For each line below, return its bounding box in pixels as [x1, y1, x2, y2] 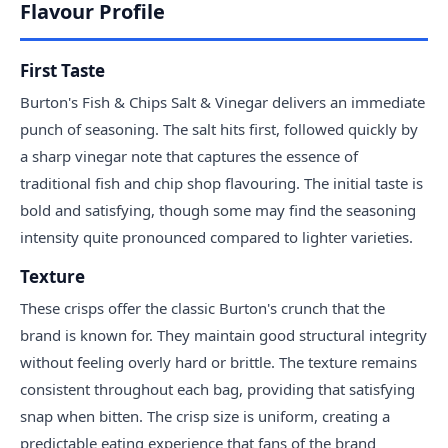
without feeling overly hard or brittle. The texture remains [20, 352, 417, 373]
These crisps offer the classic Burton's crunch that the [20, 298, 385, 319]
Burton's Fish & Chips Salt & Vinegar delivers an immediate [20, 92, 425, 113]
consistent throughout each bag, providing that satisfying [20, 379, 415, 400]
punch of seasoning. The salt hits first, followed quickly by [20, 119, 418, 140]
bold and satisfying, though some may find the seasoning [20, 200, 416, 221]
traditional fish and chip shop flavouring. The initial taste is [20, 173, 423, 194]
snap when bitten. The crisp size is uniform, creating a [20, 406, 390, 427]
